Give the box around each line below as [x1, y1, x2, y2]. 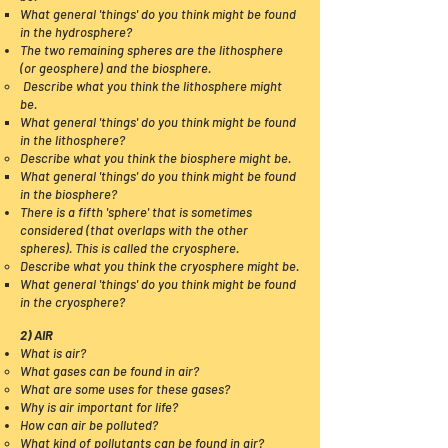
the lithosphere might [158, 78, 282, 94]
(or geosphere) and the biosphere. [20, 60, 211, 76]
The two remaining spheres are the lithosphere [20, 42, 283, 58]
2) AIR [20, 327, 53, 343]
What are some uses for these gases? [20, 381, 230, 397]
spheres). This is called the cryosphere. [20, 240, 239, 256]
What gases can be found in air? [20, 363, 199, 379]
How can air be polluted [20, 417, 152, 433]
